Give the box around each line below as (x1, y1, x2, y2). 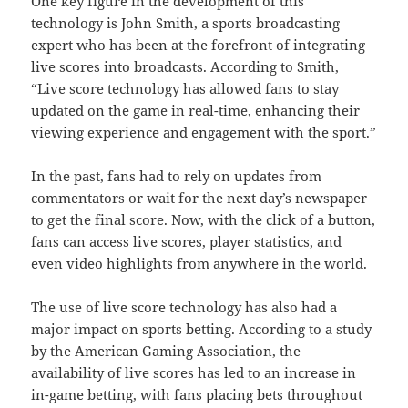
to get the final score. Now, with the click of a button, (31, 210, 376, 229)
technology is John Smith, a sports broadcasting (31, 14, 341, 33)
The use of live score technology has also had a (31, 298, 338, 317)
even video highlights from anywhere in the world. (31, 254, 368, 273)
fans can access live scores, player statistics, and (31, 232, 342, 251)
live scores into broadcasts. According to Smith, (31, 57, 340, 76)
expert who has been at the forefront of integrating (31, 36, 366, 55)
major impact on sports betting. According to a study (31, 320, 372, 339)
